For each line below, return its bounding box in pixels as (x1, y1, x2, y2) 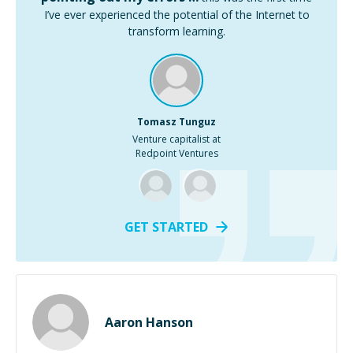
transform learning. (128, 24, 225, 39)
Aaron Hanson (105, 314, 193, 331)
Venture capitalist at (132, 132, 221, 146)
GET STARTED (124, 218, 208, 236)
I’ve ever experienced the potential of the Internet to (43, 7, 310, 22)
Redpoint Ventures (135, 147, 218, 160)
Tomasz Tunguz (137, 115, 216, 128)
